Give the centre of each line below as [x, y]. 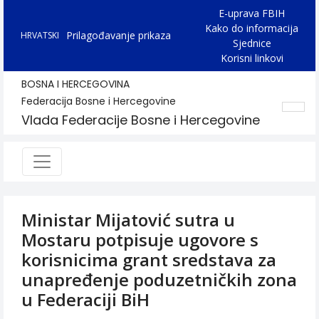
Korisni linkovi [252, 58]
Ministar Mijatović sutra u [128, 220]
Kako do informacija [252, 28]
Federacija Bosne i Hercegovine [99, 101]
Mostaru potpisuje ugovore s [140, 240]
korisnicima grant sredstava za [149, 260]
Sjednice [252, 43]
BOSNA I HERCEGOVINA [75, 84]
